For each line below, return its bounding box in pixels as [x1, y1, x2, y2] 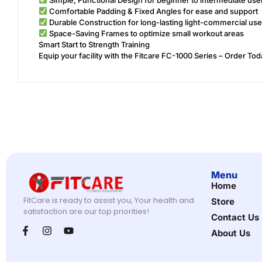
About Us [211, 227, 250, 239]
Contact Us [211, 211, 259, 223]
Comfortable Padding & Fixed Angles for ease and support [47, 6, 258, 16]
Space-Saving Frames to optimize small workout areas [47, 28, 244, 38]
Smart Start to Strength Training [39, 39, 150, 49]
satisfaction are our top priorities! [23, 205, 149, 217]
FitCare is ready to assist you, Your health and [23, 194, 194, 206]
